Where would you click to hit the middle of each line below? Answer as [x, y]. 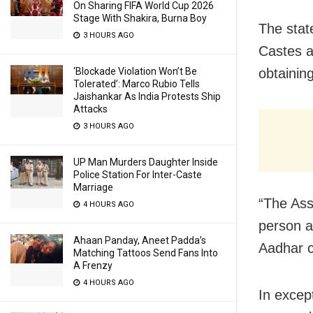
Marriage [93, 187]
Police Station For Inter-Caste [138, 175]
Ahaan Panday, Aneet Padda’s [140, 240]
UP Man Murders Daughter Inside [146, 162]
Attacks [90, 109]
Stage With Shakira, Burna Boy [140, 18]
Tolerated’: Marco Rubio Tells [137, 84]
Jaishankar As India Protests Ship [147, 96]
